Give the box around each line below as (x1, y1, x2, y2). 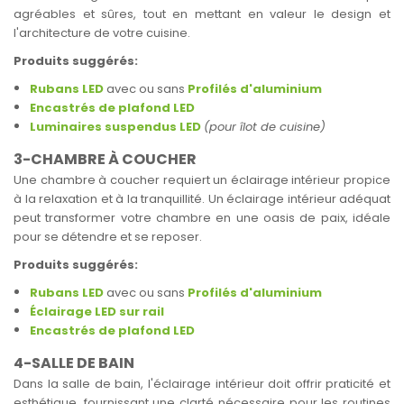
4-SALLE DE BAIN (14, 353, 134, 373)
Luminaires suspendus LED (30, 118, 201, 135)
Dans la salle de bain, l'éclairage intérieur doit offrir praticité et (14, 375, 390, 392)
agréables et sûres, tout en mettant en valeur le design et (14, 5, 390, 23)
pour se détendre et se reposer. (14, 228, 202, 245)
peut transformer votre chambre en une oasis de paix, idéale (14, 209, 390, 226)
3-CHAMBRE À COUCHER (14, 149, 197, 170)
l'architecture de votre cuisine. (14, 24, 193, 41)
